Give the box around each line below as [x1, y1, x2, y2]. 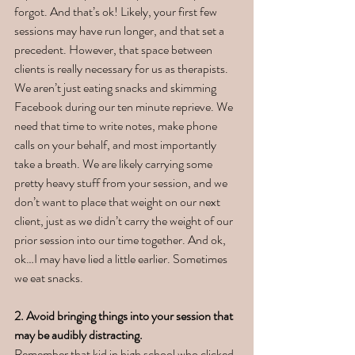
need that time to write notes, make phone [14, 116, 219, 136]
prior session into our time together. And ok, [14, 231, 228, 250]
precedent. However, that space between [14, 40, 215, 59]
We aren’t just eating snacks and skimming [14, 78, 219, 97]
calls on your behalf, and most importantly [14, 136, 219, 155]
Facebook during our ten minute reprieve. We [14, 97, 235, 116]
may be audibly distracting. [14, 326, 145, 345]
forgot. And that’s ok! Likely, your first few [14, 2, 219, 21]
